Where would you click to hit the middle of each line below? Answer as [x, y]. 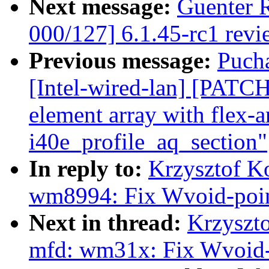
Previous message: [123, 61]
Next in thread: [108, 223]
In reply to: [89, 169]
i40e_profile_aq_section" [148, 142]
